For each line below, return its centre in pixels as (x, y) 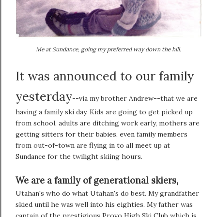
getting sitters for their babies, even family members (101, 134)
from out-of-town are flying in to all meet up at (93, 145)
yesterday (44, 96)
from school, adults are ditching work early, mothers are (108, 123)
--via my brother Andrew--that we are (135, 98)
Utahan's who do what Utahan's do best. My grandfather (107, 193)
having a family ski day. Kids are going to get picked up (104, 112)
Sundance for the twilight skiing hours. (79, 156)
